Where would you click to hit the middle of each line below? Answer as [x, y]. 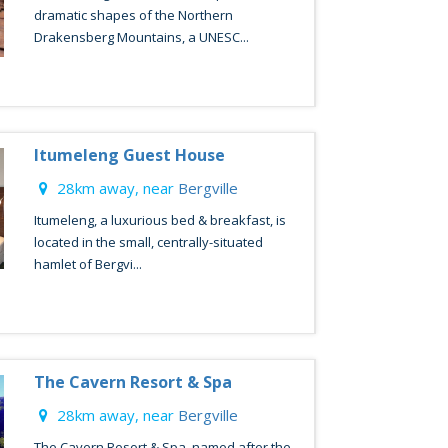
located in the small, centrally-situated [148, 242]
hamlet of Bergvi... [87, 264]
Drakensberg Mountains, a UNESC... [141, 37]
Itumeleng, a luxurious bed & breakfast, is [159, 220]
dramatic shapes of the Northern [133, 15]
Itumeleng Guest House [129, 155]
